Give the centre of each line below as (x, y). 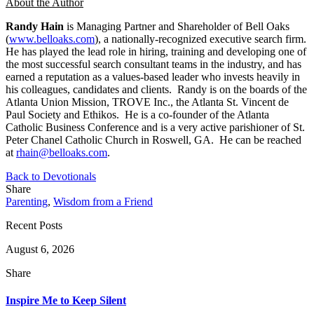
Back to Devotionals (51, 176)
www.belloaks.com (52, 39)
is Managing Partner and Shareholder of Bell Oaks (177, 26)
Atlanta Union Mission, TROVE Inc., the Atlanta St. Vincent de (147, 102)
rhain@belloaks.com (62, 152)
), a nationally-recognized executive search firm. (200, 39)
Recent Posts (34, 225)
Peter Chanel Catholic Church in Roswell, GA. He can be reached (153, 139)
